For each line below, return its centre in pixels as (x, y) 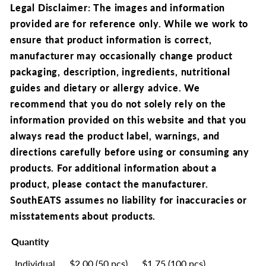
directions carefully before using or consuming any (130, 152)
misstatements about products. (83, 216)
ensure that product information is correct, (111, 39)
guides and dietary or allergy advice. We (105, 88)
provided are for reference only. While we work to (129, 23)
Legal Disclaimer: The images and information (118, 7)
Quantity (30, 241)
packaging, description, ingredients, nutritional (120, 72)
